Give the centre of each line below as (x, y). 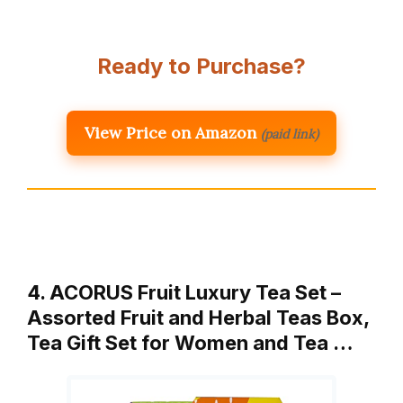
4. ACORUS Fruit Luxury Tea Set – (184, 293)
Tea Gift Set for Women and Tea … (190, 343)
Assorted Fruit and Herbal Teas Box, (198, 318)
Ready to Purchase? (201, 67)
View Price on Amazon (170, 133)
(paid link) (290, 134)
